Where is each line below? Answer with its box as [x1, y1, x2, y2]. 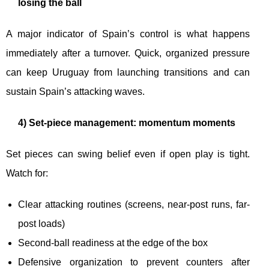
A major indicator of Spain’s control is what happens [6, 29, 250, 39]
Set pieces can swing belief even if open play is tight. [6, 149, 250, 159]
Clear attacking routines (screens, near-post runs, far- [18, 199, 250, 210]
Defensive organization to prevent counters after [18, 257, 250, 267]
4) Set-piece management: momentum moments [18, 118, 235, 128]
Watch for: [6, 168, 48, 178]
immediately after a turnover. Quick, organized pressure [6, 48, 250, 58]
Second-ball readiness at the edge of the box [18, 238, 208, 248]
